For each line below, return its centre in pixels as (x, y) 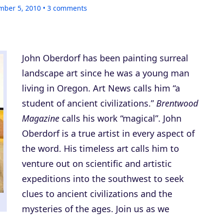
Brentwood (177, 103)
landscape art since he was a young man (106, 73)
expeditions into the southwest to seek (103, 179)
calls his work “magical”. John (120, 118)
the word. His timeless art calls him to (100, 148)
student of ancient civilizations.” (89, 103)
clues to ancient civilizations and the (97, 194)
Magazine (41, 118)
